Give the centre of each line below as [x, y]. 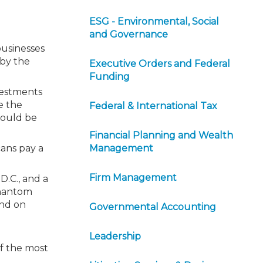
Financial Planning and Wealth [161, 135]
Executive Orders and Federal [160, 64]
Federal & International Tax [153, 106]
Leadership [115, 236]
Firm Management [133, 178]
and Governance [129, 34]
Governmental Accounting [153, 207]
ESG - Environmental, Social [154, 21]
